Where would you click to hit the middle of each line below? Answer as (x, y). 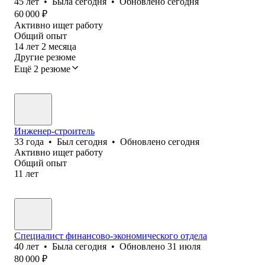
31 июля (184, 246)
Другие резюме (45, 57)
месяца (62, 46)
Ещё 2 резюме (42, 69)
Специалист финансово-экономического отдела (111, 235)
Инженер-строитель (54, 131)
